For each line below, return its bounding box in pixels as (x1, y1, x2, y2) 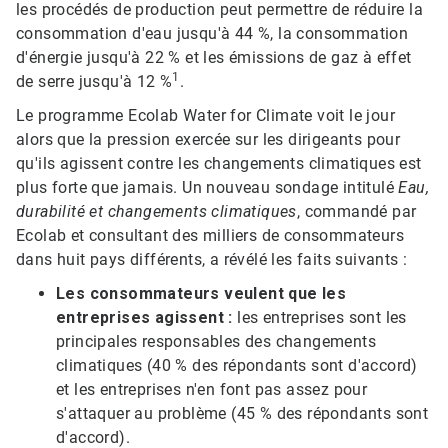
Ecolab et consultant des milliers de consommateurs (16, 226, 404, 246)
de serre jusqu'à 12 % (16, 72, 173, 92)
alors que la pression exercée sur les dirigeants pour (16, 130, 401, 150)
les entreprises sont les (232, 308, 407, 328)
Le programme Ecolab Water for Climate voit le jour (16, 106, 395, 126)
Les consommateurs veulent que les (56, 284, 347, 304)
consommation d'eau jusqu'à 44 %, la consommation (16, 24, 409, 44)
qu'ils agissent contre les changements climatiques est (16, 154, 422, 174)
